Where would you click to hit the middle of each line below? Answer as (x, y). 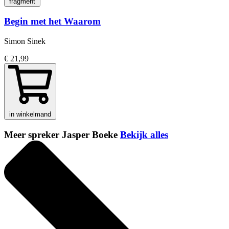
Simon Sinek (25, 41)
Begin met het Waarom (52, 21)
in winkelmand (30, 114)
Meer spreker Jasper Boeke (62, 134)
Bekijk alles (144, 134)
